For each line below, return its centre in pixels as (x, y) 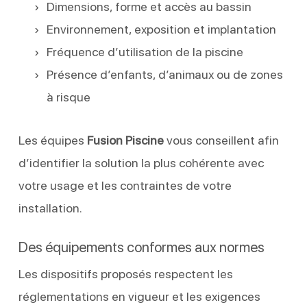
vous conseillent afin (221, 140)
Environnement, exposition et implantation (161, 29)
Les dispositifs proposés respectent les (125, 273)
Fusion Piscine (125, 140)
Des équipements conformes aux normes (141, 247)
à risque (68, 97)
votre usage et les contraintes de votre (125, 185)
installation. (50, 208)
